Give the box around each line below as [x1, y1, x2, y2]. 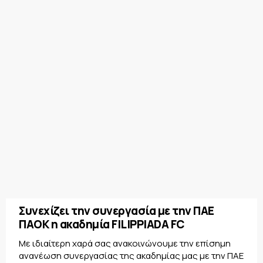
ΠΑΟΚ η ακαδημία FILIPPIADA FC [19, 217, 185, 232]
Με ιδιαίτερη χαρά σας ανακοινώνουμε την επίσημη [19, 237, 231, 250]
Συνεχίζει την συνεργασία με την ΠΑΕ [19, 203, 214, 219]
